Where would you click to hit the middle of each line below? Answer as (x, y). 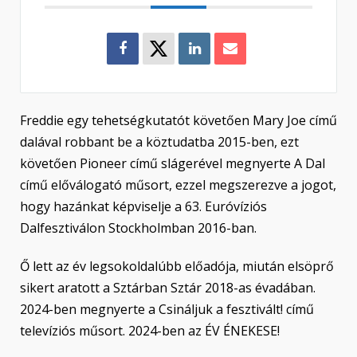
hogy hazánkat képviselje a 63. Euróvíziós (143, 206)
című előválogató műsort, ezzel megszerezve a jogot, (178, 184)
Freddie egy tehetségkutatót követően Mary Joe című (178, 120)
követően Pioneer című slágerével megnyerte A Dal (173, 163)
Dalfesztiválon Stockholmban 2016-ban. (138, 228)
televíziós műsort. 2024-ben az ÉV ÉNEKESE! (150, 330)
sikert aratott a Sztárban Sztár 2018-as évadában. (168, 287)
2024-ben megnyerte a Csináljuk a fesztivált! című (167, 309)
